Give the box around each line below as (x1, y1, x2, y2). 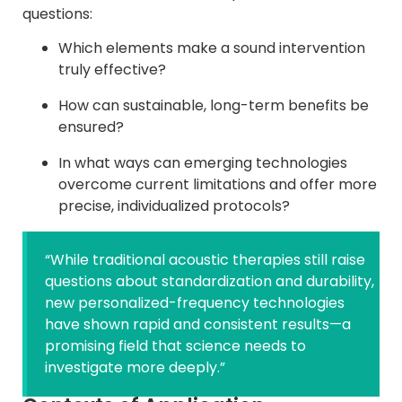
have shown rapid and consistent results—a (45, 314, 351, 336)
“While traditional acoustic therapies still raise (45, 249, 365, 271)
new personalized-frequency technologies (45, 293, 345, 314)
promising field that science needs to (45, 336, 306, 357)
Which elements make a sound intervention (58, 38, 365, 59)
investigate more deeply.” (45, 357, 225, 379)
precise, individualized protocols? (58, 196, 290, 217)
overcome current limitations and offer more (58, 174, 377, 196)
